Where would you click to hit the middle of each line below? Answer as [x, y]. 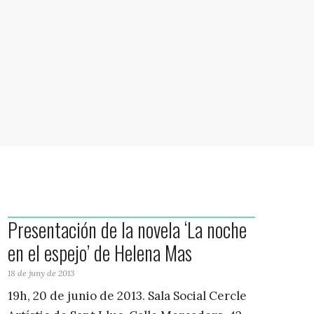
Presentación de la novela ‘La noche [128, 229]
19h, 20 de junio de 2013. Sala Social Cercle [128, 296]
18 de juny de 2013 [42, 273]
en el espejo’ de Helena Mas [100, 252]
